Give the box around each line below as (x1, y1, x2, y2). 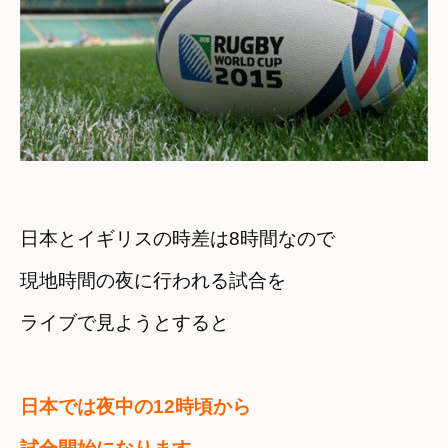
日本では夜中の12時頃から (20, 396, 251, 418)
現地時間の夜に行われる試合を (20, 270, 286, 292)
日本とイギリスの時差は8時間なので (20, 228, 335, 250)
